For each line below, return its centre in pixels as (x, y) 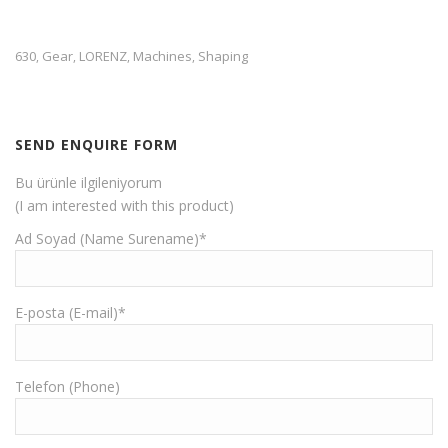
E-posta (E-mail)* (70, 313)
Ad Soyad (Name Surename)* (111, 239)
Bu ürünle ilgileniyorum (88, 183)
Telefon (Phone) (67, 387)
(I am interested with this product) (124, 206)
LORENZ (103, 56)
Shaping (223, 56)
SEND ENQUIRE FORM (96, 145)
